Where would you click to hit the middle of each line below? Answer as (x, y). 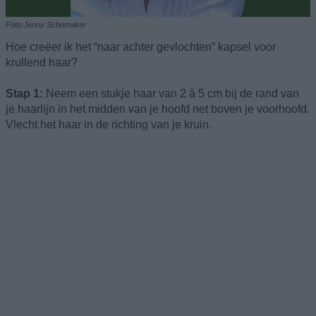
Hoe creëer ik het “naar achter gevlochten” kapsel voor (141, 47)
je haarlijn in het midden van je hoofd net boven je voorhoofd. (158, 109)
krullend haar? (42, 62)
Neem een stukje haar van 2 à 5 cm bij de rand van (171, 93)
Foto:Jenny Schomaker (46, 24)
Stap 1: (24, 93)
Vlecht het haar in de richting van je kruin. (109, 124)
